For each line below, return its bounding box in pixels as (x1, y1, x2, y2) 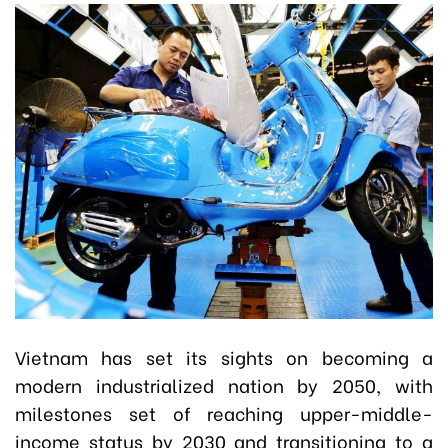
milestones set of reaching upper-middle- (15, 398, 433, 426)
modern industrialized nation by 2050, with (15, 370, 433, 398)
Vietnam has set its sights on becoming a (15, 342, 433, 370)
